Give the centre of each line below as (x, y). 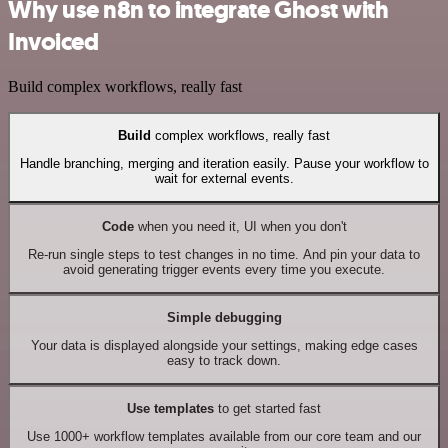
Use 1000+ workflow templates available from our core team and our (224, 437)
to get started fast (267, 408)
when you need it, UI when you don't (240, 226)
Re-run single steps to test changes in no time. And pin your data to (224, 255)
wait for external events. (224, 179)
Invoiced (53, 41)
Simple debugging (224, 317)
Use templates (170, 408)
